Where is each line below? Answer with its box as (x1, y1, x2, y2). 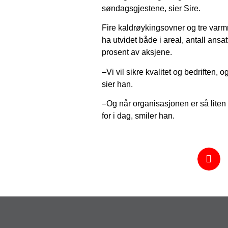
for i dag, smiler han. (101, 111, 175, 121)
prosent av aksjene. (101, 48, 172, 57)
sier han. (101, 79, 133, 89)
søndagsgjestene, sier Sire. (101, 4, 201, 13)
